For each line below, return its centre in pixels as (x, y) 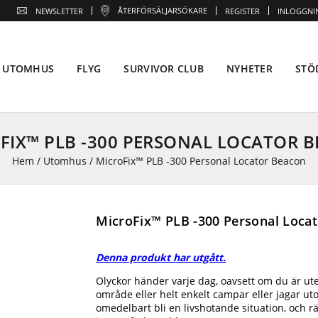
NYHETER (250, 68)
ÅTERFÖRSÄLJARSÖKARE (163, 11)
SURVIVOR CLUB (164, 68)
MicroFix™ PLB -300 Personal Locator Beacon (201, 160)
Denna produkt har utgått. (161, 257)
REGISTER (242, 11)
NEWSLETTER (60, 11)
